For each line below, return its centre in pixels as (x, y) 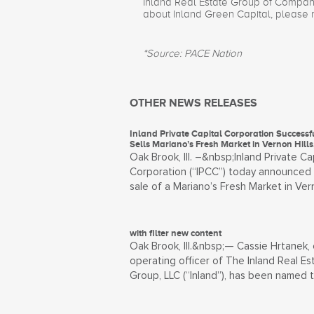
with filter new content (175, 233)
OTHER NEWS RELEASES (193, 103)
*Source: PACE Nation (192, 53)
